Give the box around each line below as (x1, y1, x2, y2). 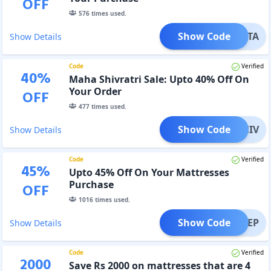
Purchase (68, 177, 114, 191)
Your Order (68, 84, 122, 98)
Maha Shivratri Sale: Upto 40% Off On (68, 72, 249, 86)
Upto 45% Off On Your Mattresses (68, 165, 229, 179)
